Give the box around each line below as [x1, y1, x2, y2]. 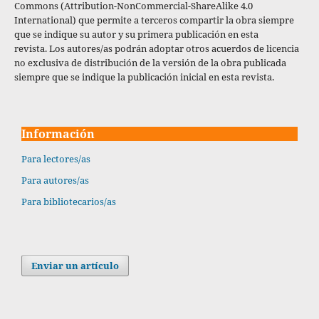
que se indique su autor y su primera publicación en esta [14, 27, 258, 41]
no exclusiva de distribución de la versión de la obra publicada [14, 56, 286, 69]
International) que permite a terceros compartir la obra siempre [14, 13, 294, 26]
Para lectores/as [21, 152, 90, 165]
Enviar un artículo [31, 258, 120, 272]
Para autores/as [21, 173, 89, 187]
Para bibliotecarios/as [21, 194, 116, 208]
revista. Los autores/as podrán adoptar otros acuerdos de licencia [14, 41, 299, 55]
